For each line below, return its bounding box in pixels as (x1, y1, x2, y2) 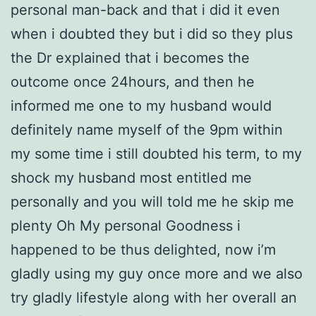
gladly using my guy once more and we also (11, 265, 303, 283)
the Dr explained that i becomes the (11, 49, 250, 67)
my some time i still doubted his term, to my (11, 145, 302, 163)
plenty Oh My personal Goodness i (11, 217, 241, 235)
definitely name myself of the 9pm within (11, 121, 283, 139)
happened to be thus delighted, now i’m (11, 241, 276, 259)
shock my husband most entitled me (11, 169, 252, 187)
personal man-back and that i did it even (11, 1, 280, 19)
